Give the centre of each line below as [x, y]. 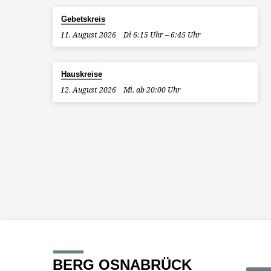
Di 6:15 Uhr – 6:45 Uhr [162, 34]
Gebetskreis [83, 19]
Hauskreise [81, 74]
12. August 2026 [88, 90]
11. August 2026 [88, 34]
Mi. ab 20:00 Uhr [152, 90]
